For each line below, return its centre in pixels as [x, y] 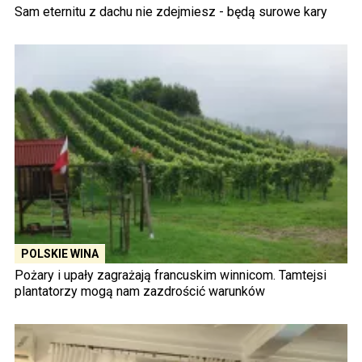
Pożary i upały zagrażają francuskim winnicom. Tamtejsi [170, 276]
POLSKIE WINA [60, 254]
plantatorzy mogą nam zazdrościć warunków [140, 292]
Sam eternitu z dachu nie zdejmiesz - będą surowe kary [171, 11]
